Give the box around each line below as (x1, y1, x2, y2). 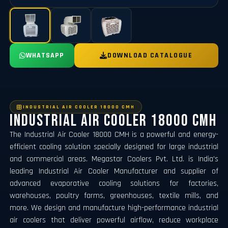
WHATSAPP (26, 50, 65, 60)
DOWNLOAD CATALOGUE (107, 50, 193, 60)
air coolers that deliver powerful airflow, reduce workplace (10, 214, 218, 225)
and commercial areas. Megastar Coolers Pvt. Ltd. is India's (10, 153, 218, 164)
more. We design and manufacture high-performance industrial (10, 202, 218, 213)
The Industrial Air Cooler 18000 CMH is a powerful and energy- (10, 129, 218, 140)
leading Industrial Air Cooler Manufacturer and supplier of (10, 165, 218, 177)
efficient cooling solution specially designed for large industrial (10, 141, 218, 152)
